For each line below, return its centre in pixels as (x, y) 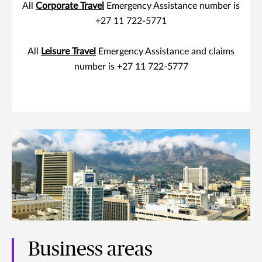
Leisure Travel (68, 51)
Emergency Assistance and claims (165, 51)
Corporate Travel (70, 6)
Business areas (90, 250)
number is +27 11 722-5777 (131, 67)
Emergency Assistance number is (172, 6)
